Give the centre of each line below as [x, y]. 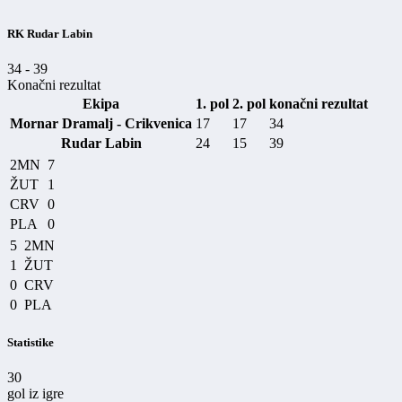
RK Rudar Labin [50, 33]
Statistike [31, 342]
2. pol [249, 103]
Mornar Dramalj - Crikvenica [101, 123]
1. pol [212, 103]
